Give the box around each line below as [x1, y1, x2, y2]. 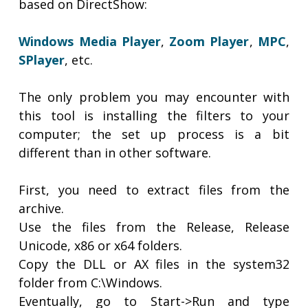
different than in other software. [19, 144, 212, 162]
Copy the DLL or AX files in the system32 [19, 256, 289, 273]
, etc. [65, 52, 93, 69]
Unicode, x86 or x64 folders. [19, 237, 183, 254]
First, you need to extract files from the [19, 181, 289, 199]
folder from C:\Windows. [19, 274, 163, 291]
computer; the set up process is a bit [19, 126, 289, 143]
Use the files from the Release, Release [19, 219, 289, 236]
